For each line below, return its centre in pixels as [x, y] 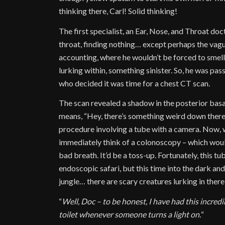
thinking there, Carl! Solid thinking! [118, 11]
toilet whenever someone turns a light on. [130, 214]
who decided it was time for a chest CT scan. [135, 83]
